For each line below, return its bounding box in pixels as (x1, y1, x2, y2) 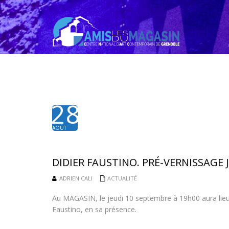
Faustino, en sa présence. (52, 204, 136, 214)
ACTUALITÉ (107, 174, 137, 182)
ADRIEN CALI (59, 174, 93, 182)
